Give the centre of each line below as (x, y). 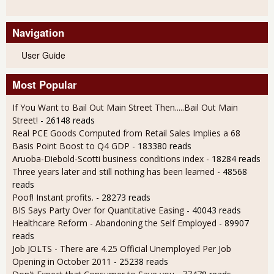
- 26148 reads (68, 120)
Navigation (38, 32)
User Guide (43, 55)
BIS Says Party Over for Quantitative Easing (99, 210)
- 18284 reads (233, 159)
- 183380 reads (162, 146)
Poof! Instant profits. (53, 197)
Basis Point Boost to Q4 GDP (71, 146)
